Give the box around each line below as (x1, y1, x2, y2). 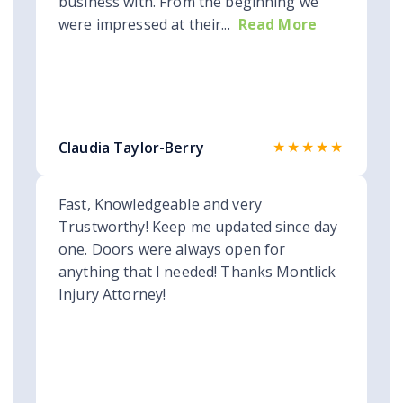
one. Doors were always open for (58, 239, 286, 260)
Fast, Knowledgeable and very (58, 194, 262, 215)
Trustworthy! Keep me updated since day (58, 217, 338, 237)
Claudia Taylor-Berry (58, 138, 204, 158)
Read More (237, 14, 318, 35)
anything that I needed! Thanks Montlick (58, 262, 336, 282)
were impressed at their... (58, 14, 230, 35)
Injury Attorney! (58, 284, 166, 305)
